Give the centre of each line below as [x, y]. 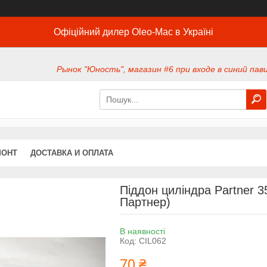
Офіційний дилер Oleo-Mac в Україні [133, 32]
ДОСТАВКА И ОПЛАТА [72, 153]
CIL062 [152, 240]
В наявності [142, 231]
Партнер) [145, 202]
